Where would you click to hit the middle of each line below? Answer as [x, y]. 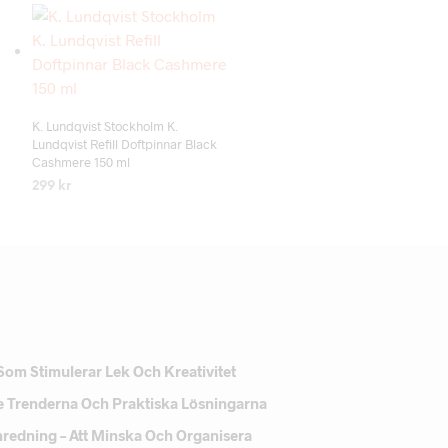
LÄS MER [60, 214]
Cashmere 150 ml [80, 162]
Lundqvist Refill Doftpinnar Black [124, 144]
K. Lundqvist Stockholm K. [104, 126]
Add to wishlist [147, 100]
